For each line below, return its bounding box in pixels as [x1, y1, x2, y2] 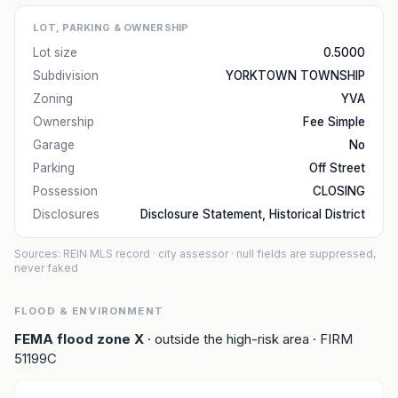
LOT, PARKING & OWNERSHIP [33, 21, 189, 34]
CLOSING [313, 184, 365, 198]
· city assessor [150, 247, 228, 260]
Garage [33, 138, 75, 152]
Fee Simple [303, 115, 365, 129]
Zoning [33, 92, 73, 106]
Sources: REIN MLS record [14, 247, 150, 260]
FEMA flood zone [14, 330, 134, 347]
